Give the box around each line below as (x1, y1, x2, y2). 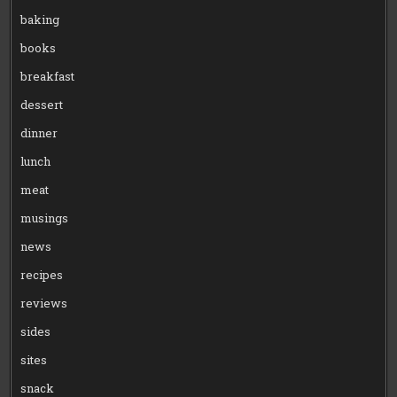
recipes (20, 266, 64, 283)
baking (20, 11, 60, 27)
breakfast (20, 67, 75, 84)
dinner (20, 124, 58, 141)
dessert (20, 96, 64, 113)
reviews (20, 294, 68, 311)
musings (20, 209, 69, 226)
